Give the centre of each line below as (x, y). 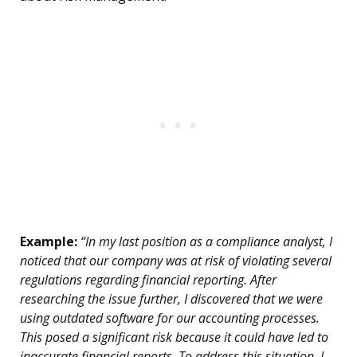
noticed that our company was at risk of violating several (176, 261)
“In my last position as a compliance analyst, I (205, 242)
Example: (49, 242)
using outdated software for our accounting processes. (170, 318)
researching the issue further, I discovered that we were (171, 299)
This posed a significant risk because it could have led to (174, 337)
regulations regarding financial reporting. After (148, 280)
